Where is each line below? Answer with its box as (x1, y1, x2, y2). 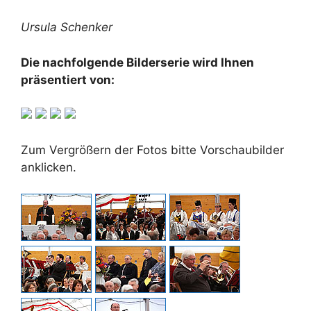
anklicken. (21, 160, 76, 174)
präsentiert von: (21, 72, 115, 87)
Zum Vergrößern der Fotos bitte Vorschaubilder (21, 142, 284, 157)
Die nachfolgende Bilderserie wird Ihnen (21, 55, 254, 69)
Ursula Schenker (21, 20, 112, 35)
